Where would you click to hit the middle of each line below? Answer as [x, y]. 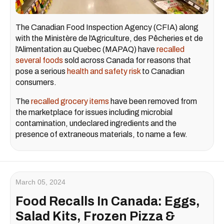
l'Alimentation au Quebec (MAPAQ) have [86, 49]
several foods [39, 60]
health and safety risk [104, 71]
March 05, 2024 [40, 182]
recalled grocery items [70, 101]
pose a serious [41, 71]
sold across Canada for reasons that [127, 60]
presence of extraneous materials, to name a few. [101, 134]
